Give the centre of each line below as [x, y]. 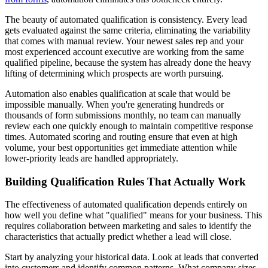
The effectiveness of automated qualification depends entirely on [126, 205]
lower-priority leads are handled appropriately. [92, 158]
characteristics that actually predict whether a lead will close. [118, 237]
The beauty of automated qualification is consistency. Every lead [126, 19]
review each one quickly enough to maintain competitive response [129, 126]
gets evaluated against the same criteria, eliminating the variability [128, 30]
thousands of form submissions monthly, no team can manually [123, 115]
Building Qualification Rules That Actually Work [125, 181]
